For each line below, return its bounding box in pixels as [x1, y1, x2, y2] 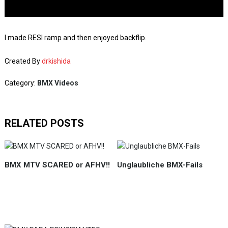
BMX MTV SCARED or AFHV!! [4, 160, 110, 169]
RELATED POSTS [4, 117, 84, 129]
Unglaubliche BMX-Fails [117, 160, 203, 169]
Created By [4, 57, 42, 65]
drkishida [41, 57, 71, 65]
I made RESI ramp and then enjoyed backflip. [4, 34, 147, 42]
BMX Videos [37, 79, 78, 87]
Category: [4, 79, 37, 87]
